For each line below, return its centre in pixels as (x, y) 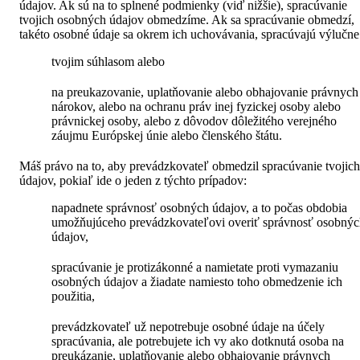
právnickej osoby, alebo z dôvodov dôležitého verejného (194, 121)
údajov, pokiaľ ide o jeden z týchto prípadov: (133, 180)
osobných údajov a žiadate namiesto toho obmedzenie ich (197, 281)
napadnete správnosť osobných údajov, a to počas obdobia (199, 207)
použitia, (73, 296)
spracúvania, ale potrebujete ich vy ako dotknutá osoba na (198, 341)
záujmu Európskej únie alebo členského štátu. (167, 135)
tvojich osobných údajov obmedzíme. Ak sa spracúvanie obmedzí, (187, 19)
